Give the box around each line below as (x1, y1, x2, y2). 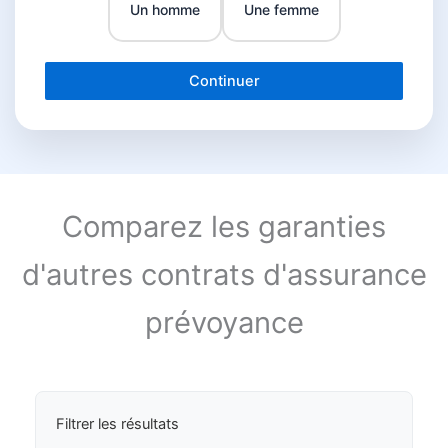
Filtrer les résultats (56, 415, 179, 434)
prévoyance (144, 304, 304, 340)
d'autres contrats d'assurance (21, 256, 427, 292)
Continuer (188, 71, 260, 90)
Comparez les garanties (62, 208, 386, 244)
